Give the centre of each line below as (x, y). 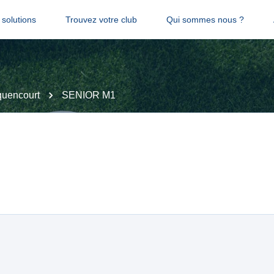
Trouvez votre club (101, 20)
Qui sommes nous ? (205, 20)
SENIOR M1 (89, 95)
